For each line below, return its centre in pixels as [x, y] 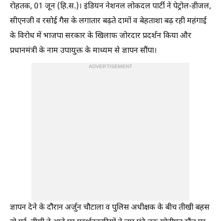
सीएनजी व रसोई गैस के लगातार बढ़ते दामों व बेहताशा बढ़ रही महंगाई [108, 21]
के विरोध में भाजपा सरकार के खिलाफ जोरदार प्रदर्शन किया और [101, 36]
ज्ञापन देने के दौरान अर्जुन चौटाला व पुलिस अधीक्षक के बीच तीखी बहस [110, 208]
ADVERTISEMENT [110, 67]
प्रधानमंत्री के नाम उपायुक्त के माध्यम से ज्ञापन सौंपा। [83, 51]
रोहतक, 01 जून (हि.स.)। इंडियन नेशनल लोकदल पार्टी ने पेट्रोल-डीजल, [110, 6]
